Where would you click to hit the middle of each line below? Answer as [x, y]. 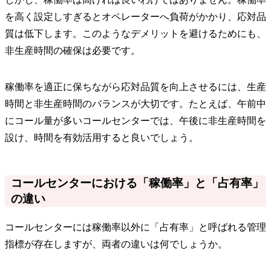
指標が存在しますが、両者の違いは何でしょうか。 [116, 244]
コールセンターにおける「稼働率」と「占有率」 [137, 183]
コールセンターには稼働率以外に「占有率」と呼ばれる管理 [135, 227]
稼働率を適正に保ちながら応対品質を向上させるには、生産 [135, 87]
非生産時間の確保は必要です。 [73, 50]
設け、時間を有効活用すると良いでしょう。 [102, 137]
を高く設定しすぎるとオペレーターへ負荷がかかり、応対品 [135, 16]
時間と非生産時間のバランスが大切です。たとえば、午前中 [135, 103]
